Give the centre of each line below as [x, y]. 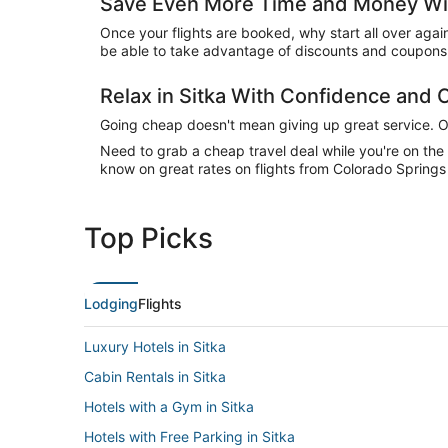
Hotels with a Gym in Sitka [169, 406]
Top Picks [148, 237]
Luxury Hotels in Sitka [155, 346]
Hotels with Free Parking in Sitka [189, 436]
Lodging [111, 303]
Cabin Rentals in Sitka [155, 376]
